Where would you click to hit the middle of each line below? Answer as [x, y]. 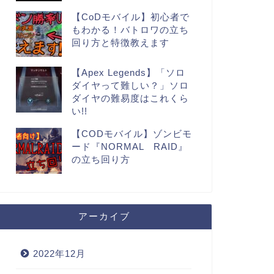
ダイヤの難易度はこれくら [130, 98]
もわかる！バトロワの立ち [130, 29]
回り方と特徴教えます [120, 42]
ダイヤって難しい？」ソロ [130, 85]
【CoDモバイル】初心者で [130, 17]
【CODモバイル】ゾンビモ [131, 133]
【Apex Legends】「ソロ [128, 72]
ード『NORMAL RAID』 [129, 146]
